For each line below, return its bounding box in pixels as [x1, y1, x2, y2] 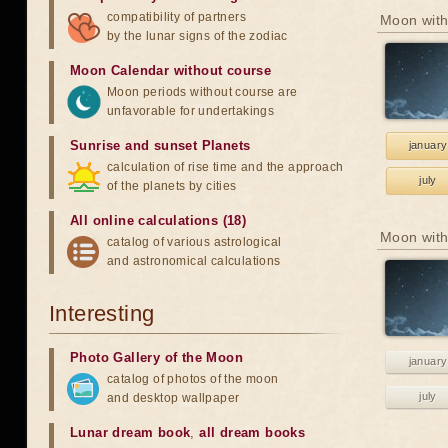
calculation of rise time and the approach [107, 160, 344, 174]
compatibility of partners [107, 10, 246, 24]
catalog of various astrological [107, 235, 282, 249]
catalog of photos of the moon [107, 372, 279, 386]
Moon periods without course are [107, 85, 298, 99]
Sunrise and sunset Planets [70, 138, 251, 153]
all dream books [199, 425, 306, 440]
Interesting [49, 301, 155, 326]
